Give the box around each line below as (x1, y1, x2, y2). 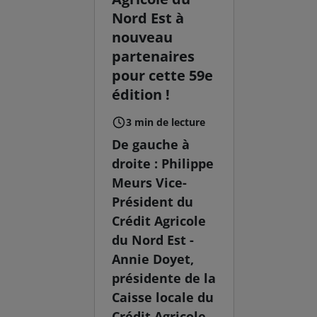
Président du (112, 192, 194, 210)
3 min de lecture (126, 115, 206, 129)
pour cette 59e (112, 65, 214, 85)
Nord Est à (112, 8, 185, 28)
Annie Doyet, (112, 250, 195, 267)
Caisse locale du (112, 288, 214, 306)
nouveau (112, 27, 173, 47)
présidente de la (112, 269, 217, 287)
